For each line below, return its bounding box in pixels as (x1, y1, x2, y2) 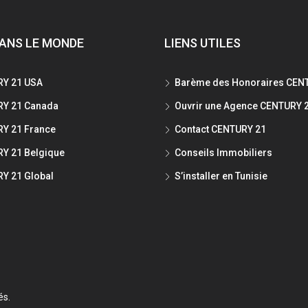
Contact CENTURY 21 (175, 124, 266, 135)
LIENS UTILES (164, 36, 241, 51)
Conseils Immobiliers (175, 147, 272, 159)
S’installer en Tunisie (175, 170, 267, 182)
